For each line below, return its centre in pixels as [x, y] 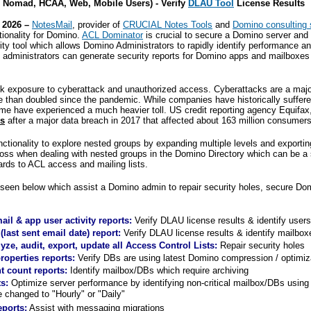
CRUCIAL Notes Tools [168, 25]
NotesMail [52, 25]
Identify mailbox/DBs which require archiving [158, 270]
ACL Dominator [112, 35]
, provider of [98, 25]
